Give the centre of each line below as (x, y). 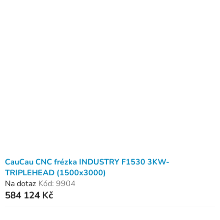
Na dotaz (20, 183)
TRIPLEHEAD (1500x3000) (55, 173)
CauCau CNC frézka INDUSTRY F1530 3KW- (87, 162)
